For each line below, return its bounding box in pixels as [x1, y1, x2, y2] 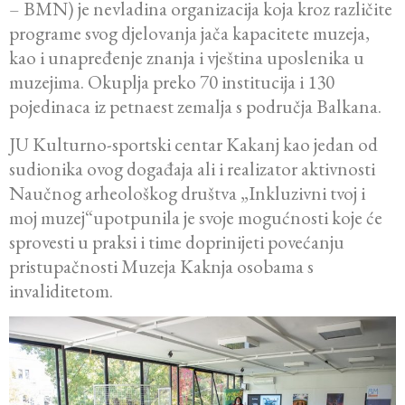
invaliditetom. [9, 278, 113, 304]
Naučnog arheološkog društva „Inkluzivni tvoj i [9, 181, 365, 206]
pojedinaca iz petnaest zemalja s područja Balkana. [9, 94, 381, 119]
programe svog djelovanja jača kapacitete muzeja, [9, 21, 370, 46]
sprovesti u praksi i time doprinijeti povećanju [9, 230, 344, 255]
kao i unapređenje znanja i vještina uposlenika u [9, 45, 364, 71]
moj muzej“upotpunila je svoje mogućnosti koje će [9, 205, 382, 231]
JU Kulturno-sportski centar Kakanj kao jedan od [9, 132, 378, 157]
